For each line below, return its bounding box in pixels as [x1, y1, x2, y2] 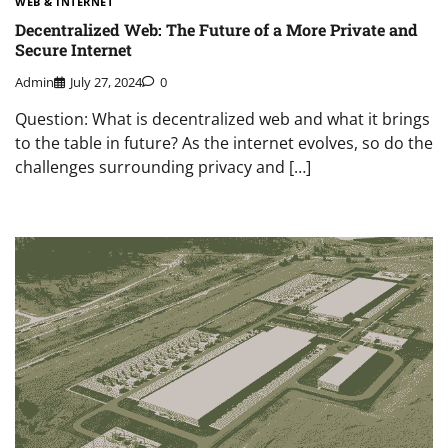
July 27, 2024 [70, 73, 142, 92]
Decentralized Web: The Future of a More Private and [15, 18, 418, 40]
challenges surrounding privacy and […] [15, 156, 311, 179]
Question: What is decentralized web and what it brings [15, 108, 430, 131]
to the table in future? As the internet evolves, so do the [15, 132, 433, 155]
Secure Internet [15, 38, 132, 60]
